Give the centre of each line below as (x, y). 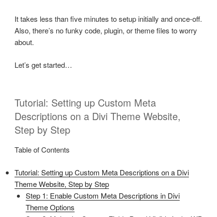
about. (24, 42)
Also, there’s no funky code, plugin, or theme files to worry (106, 30)
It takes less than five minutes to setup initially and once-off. (108, 19)
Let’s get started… (43, 64)
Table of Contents (42, 149)
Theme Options (50, 207)
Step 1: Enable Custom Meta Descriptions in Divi (102, 195)
